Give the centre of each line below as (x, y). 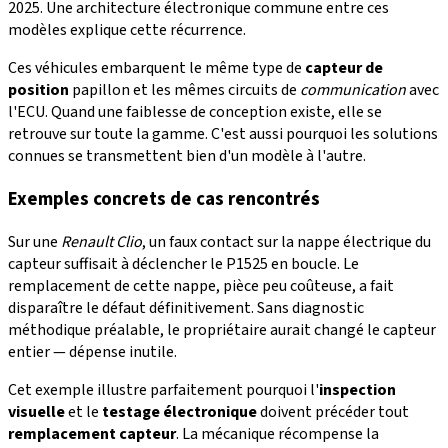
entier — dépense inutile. (92, 351)
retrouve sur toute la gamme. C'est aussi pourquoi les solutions (223, 134)
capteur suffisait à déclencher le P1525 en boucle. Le (183, 263)
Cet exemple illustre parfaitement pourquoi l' (163, 389)
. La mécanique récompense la (277, 433)
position (38, 90)
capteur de (344, 68)
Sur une (34, 241)
